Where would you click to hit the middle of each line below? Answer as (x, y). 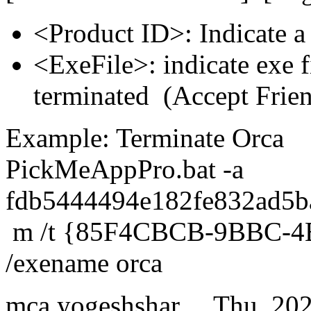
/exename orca (84, 263)
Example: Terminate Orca (145, 138)
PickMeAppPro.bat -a (125, 169)
